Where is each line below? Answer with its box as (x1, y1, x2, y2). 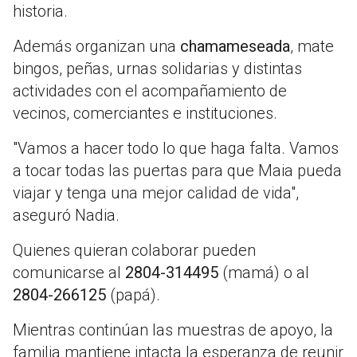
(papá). (106, 285, 160, 305)
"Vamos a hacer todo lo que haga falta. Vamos (13, 139, 339, 159)
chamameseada (180, 37, 290, 57)
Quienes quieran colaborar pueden (13, 241, 256, 261)
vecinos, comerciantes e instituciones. (13, 104, 277, 124)
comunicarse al (13, 263, 125, 283)
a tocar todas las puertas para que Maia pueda (13, 161, 342, 181)
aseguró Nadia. (13, 206, 120, 226)
